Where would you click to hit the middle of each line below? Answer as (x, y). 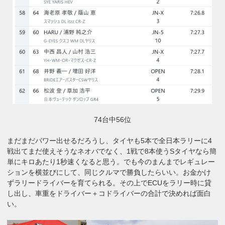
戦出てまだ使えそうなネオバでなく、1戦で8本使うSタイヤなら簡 (112, 151)
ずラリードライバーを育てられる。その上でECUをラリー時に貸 (109, 183)
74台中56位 (112, 120)
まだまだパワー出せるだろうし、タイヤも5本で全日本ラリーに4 (110, 141)
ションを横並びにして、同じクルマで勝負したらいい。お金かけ (109, 173)
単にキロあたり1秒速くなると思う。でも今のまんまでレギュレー (111, 162)
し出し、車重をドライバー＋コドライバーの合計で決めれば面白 (109, 194)
